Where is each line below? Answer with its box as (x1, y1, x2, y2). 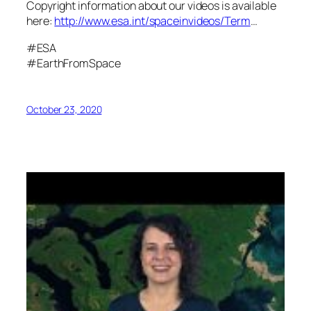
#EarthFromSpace (26, 55, 121, 71)
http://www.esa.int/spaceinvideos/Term (54, 13, 251, 29)
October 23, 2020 (26, 102, 102, 116)
